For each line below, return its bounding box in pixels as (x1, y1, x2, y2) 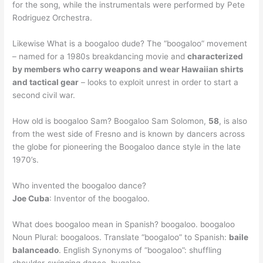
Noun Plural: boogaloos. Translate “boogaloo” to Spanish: (12, 232, 230, 242)
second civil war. (12, 90, 76, 100)
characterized (187, 51, 244, 61)
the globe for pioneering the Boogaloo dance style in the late (12, 141, 241, 151)
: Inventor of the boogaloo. (49, 193, 150, 203)
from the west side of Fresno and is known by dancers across (12, 129, 245, 139)
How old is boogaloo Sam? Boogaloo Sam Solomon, (12, 116, 209, 126)
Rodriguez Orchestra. (12, 13, 93, 23)
